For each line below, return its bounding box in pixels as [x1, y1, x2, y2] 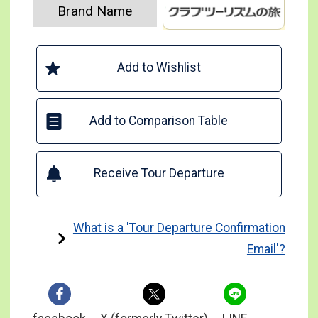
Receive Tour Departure [93, 166, 224, 181]
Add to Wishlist [116, 60, 201, 75]
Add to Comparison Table [89, 113, 229, 128]
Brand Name [57, 3, 133, 19]
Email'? [246, 242, 285, 257]
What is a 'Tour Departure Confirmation [72, 221, 285, 236]
